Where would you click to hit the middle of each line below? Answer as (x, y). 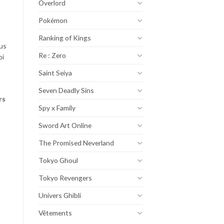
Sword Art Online (65, 125)
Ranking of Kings (65, 37)
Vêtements (55, 212)
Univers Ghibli (60, 195)
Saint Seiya (55, 72)
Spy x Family (57, 107)
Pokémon (53, 20)
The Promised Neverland (76, 142)
